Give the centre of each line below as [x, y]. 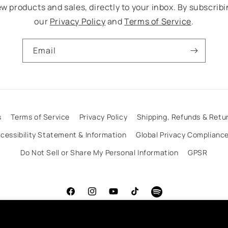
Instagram [105, 197]
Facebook [82, 197]
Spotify [164, 197]
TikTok [140, 197]
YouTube [123, 197]
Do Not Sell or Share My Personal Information [99, 153]
